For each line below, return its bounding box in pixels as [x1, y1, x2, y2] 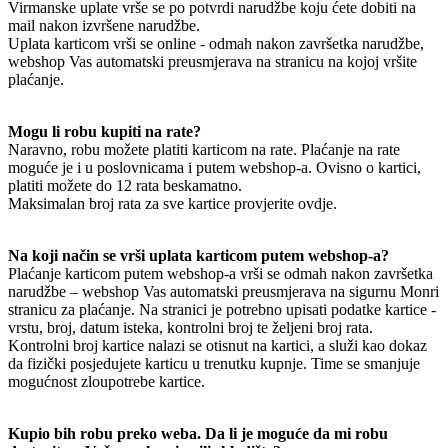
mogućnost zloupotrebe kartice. [8, 372, 205, 390]
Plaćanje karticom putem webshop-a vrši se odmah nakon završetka [8, 264, 433, 282]
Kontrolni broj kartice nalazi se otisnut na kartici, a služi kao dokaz [8, 336, 427, 354]
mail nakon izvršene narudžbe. [8, 16, 208, 34]
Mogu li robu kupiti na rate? [8, 122, 201, 140]
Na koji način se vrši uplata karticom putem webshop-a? [8, 246, 389, 264]
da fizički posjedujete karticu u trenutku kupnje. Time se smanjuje [8, 354, 420, 372]
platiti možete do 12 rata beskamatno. [8, 176, 246, 194]
